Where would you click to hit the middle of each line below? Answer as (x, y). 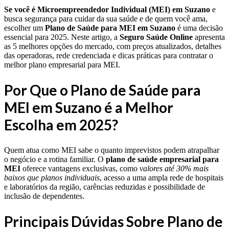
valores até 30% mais (174, 168)
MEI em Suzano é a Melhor (89, 108)
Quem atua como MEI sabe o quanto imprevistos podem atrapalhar (112, 150)
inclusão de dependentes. (44, 196)
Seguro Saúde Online (156, 37)
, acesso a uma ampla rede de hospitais (162, 177)
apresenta (209, 37)
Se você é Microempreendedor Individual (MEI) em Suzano (107, 10)
